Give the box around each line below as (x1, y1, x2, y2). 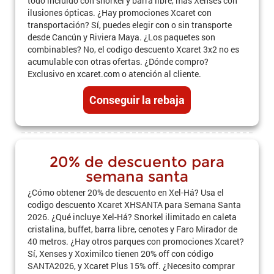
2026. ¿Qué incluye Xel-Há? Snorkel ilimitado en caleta (28, 210, 237, 223)
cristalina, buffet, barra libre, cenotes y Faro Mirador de (28, 223, 237, 235)
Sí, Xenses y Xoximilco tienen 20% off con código (28, 247, 213, 259)
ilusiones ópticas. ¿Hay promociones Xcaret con (28, 6, 212, 18)
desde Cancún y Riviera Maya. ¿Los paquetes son (28, 31, 215, 43)
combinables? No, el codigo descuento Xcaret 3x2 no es (28, 43, 239, 55)
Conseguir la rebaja (89, 92, 185, 107)
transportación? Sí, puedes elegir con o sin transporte (28, 18, 232, 31)
